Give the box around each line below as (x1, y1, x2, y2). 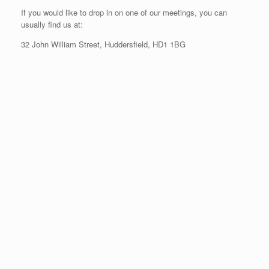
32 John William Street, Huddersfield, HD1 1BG (21, 38, 186, 50)
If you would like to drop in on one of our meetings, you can (21, 7, 227, 18)
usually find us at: (21, 19, 83, 30)
